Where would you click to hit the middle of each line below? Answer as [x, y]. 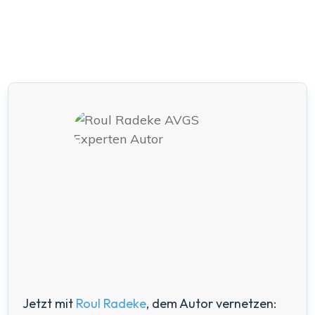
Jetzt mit [49, 304]
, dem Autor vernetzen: [211, 304]
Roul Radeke [111, 304]
